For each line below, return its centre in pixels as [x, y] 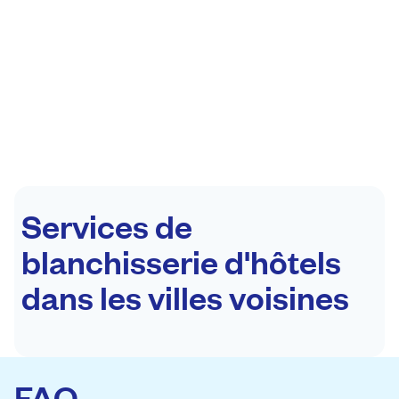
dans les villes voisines [185, 296]
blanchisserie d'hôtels [181, 260]
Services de [107, 224]
